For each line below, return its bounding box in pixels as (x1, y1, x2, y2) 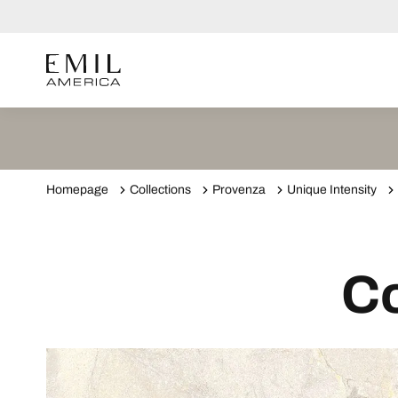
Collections (130, 183, 191, 196)
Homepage (46, 183, 108, 196)
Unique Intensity (287, 183, 377, 196)
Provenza (212, 183, 266, 196)
